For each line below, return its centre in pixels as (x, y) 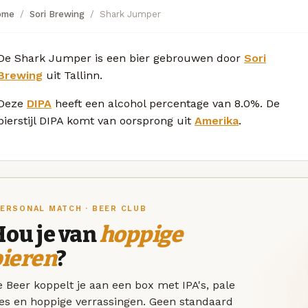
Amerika (217, 120)
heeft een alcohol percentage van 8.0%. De (166, 103)
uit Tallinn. (73, 75)
